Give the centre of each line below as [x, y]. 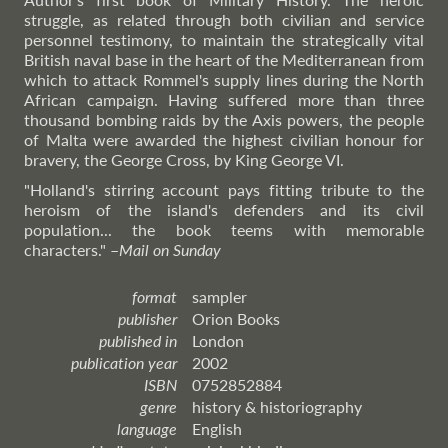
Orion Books [236, 318]
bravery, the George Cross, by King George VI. [184, 159]
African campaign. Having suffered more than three [224, 99]
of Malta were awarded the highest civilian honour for [224, 139]
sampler [219, 296]
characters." [67, 249]
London [218, 340]
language [147, 428]
